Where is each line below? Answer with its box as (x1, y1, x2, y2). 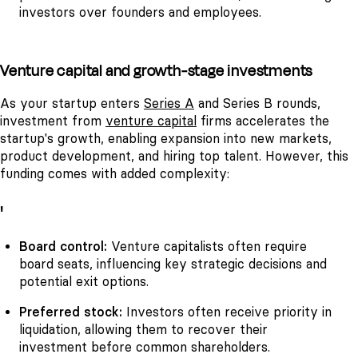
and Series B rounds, (194, 95, 320, 111)
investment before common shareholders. (19, 340, 270, 356)
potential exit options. (19, 274, 149, 290)
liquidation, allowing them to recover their (19, 322, 268, 338)
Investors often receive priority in (122, 304, 332, 320)
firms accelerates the (197, 113, 329, 129)
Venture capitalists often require (107, 239, 307, 255)
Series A (144, 95, 194, 111)
